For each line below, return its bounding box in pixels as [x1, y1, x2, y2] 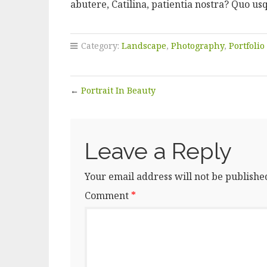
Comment [85, 188, 131, 202]
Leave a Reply [85, 137, 232, 164]
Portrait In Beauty [81, 84, 156, 96]
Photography [171, 39, 224, 51]
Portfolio [229, 39, 265, 51]
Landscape [122, 39, 166, 51]
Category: [79, 39, 122, 51]
